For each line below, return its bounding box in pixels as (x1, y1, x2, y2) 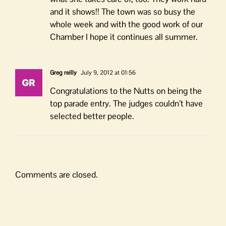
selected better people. (50, 110, 134, 122)
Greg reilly (50, 69, 77, 77)
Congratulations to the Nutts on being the (50, 85, 202, 97)
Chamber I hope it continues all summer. (50, 31, 198, 43)
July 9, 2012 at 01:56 (79, 69, 136, 77)
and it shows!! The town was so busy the (50, 6, 195, 18)
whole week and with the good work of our (50, 19, 203, 30)
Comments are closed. (15, 169, 98, 181)
